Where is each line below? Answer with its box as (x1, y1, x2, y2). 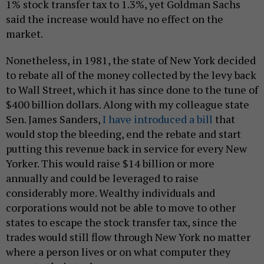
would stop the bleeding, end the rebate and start (6, 127, 241, 141)
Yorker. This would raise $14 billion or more (6, 156, 214, 171)
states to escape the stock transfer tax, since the (6, 215, 237, 230)
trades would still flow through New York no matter (6, 230, 250, 245)
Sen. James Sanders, (6, 112, 103, 127)
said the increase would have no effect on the (6, 12, 223, 27)
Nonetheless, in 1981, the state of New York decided (6, 53, 256, 68)
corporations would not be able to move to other (6, 200, 236, 215)
